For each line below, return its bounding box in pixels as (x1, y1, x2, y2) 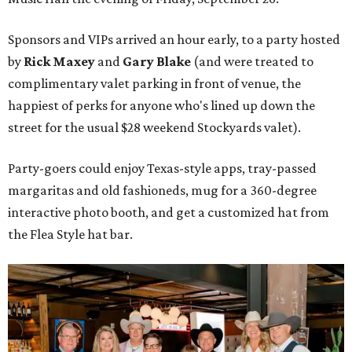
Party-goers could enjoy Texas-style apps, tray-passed (8, 160, 317, 177)
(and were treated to (193, 53, 313, 70)
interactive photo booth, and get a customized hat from (8, 204, 329, 221)
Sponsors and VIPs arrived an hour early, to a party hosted (8, 31, 340, 48)
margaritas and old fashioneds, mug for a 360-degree (8, 182, 317, 199)
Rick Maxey (24, 53, 95, 70)
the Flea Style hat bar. (8, 226, 133, 243)
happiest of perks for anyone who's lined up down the (8, 97, 315, 114)
